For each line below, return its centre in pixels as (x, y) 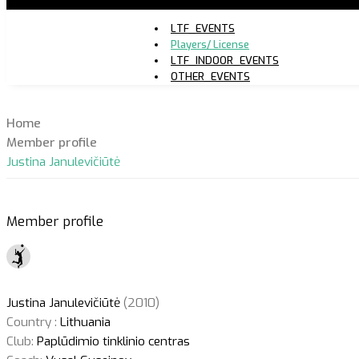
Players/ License (210, 44)
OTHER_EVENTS (210, 76)
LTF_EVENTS (202, 28)
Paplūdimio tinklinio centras (112, 341)
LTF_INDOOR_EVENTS (224, 60)
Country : (32, 322)
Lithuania (84, 322)
